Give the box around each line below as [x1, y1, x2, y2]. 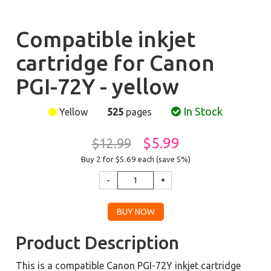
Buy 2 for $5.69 [80, 155, 138, 164]
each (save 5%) [137, 155, 191, 163]
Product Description [16, 232, 180, 253]
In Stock [181, 105, 223, 118]
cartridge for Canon [16, 50, 215, 75]
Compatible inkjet [16, 27, 196, 51]
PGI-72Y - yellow [16, 74, 180, 99]
